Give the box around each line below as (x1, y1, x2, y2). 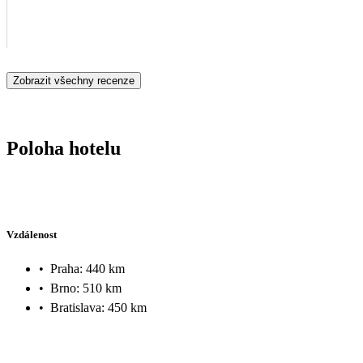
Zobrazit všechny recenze (13, 74, 135, 87)
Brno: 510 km (50, 280, 122, 295)
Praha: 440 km (50, 261, 125, 275)
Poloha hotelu (6, 137, 121, 159)
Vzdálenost (6, 228, 57, 241)
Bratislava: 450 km (50, 300, 147, 314)
